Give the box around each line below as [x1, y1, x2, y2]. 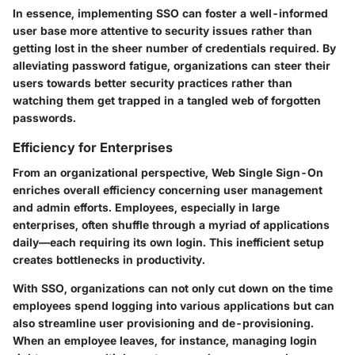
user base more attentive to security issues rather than [13, 23, 312, 37]
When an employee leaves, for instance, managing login [13, 333, 317, 347]
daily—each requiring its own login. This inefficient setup [13, 235, 324, 249]
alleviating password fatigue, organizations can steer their [13, 58, 330, 72]
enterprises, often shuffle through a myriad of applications [13, 217, 330, 231]
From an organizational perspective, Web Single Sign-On [13, 165, 323, 179]
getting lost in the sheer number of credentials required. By [13, 40, 336, 55]
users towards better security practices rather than [13, 75, 292, 90]
